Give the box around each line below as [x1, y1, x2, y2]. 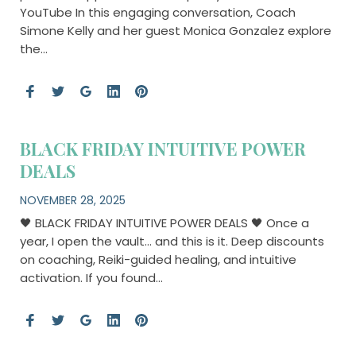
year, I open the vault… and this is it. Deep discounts [19, 232, 324, 250]
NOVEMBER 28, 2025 [19, 192, 126, 208]
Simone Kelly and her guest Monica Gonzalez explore [19, 21, 331, 39]
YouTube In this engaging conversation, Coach [19, 3, 296, 21]
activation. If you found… [19, 269, 163, 286]
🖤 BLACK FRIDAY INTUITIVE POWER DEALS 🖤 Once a [19, 214, 309, 231]
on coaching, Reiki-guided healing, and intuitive [19, 250, 296, 268]
